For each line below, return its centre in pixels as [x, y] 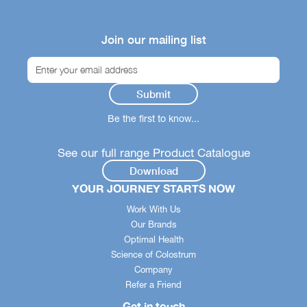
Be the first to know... [153, 119]
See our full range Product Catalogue [153, 153]
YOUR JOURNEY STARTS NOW [153, 188]
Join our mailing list [153, 40]
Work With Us [153, 210]
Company [153, 270]
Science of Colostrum [153, 255]
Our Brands [153, 225]
